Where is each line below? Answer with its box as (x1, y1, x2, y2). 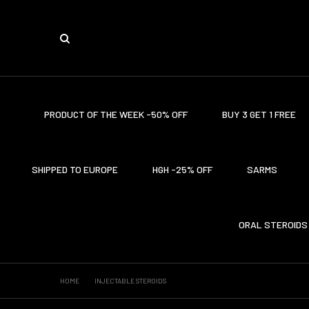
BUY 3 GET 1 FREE (221, 108, 296, 120)
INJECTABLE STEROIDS (93, 277, 166, 285)
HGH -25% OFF (152, 163, 212, 175)
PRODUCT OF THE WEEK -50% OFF (43, 108, 188, 120)
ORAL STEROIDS (238, 219, 308, 230)
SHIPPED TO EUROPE (32, 163, 118, 175)
